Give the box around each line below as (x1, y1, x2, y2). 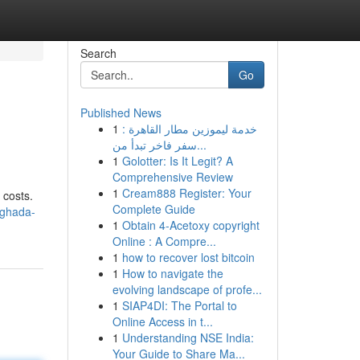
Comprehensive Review (112, 169, 233, 185)
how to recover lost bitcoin (121, 249, 255, 265)
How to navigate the (121, 265, 223, 281)
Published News (80, 104, 162, 121)
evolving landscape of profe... (112, 281, 262, 297)
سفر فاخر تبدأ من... (196, 137, 207, 153)
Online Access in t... (112, 313, 213, 329)
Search (80, 45, 117, 61)
